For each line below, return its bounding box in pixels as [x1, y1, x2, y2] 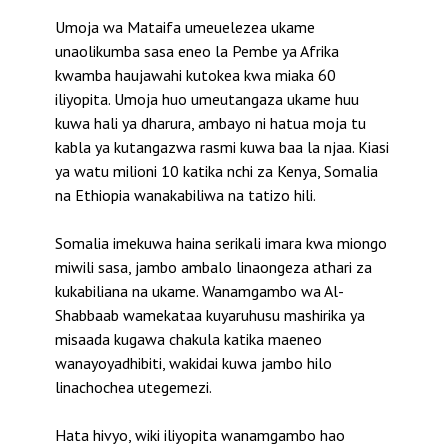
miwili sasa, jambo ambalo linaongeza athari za [55, 257, 372, 278]
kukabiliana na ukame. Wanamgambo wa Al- [55, 281, 344, 302]
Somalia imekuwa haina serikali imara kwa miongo [55, 233, 387, 254]
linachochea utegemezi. [55, 377, 212, 398]
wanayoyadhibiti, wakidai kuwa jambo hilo [55, 353, 332, 374]
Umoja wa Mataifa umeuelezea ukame [55, 17, 315, 38]
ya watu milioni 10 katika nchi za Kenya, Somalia [55, 161, 378, 182]
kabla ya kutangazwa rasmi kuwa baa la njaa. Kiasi [55, 137, 389, 158]
